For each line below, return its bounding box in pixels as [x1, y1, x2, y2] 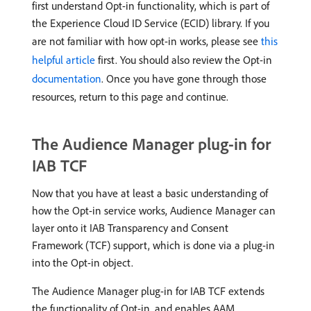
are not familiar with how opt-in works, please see [32, 34, 261, 48]
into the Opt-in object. [32, 255, 133, 269]
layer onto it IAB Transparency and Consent [32, 221, 228, 235]
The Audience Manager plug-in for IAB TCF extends [32, 284, 264, 298]
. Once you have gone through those [101, 72, 267, 85]
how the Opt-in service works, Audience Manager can [32, 203, 276, 217]
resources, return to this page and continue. [32, 90, 228, 103]
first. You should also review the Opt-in [95, 53, 272, 67]
